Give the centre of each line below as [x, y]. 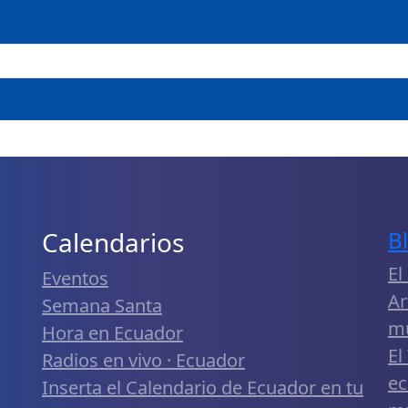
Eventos [75, 278]
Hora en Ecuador [112, 332]
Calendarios [113, 242]
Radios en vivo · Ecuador [143, 360]
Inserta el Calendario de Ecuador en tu [203, 387]
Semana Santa [102, 305]
